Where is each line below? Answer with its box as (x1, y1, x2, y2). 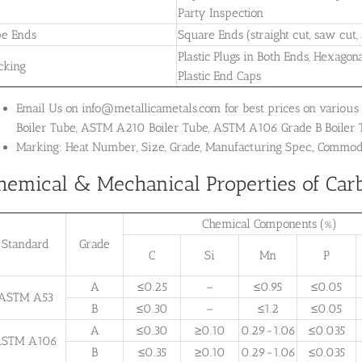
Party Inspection (178, 5, 263, 20)
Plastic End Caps (178, 68, 261, 83)
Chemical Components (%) (201, 217, 337, 232)
